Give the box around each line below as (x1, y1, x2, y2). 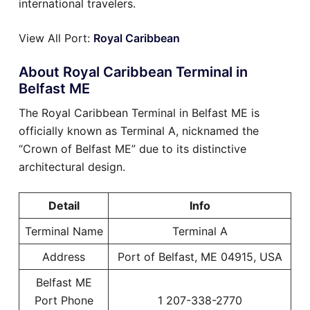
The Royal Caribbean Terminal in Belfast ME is (19, 106, 259, 120)
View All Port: (19, 31, 93, 46)
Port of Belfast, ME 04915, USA (117, 250, 282, 264)
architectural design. (19, 160, 125, 174)
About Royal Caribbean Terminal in (19, 64, 248, 81)
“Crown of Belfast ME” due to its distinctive (19, 142, 246, 156)
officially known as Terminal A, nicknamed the (19, 124, 259, 138)
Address (42, 250, 85, 264)
